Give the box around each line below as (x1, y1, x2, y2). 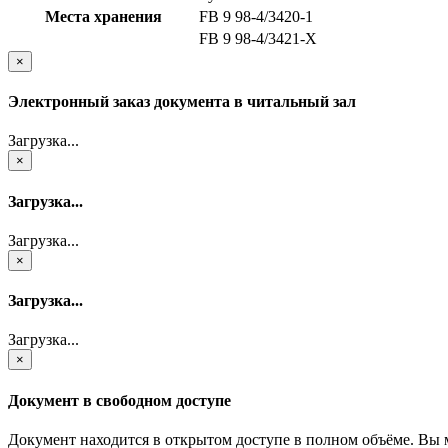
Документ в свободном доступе (8, 391, 231, 409)
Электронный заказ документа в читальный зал (8, 93, 356, 111)
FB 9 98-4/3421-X (199, 29, 317, 47)
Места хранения (44, 7, 162, 25)
